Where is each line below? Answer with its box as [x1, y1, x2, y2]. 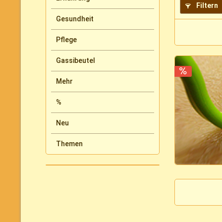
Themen [56, 139, 83, 148]
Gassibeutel [56, 56, 95, 64]
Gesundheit [56, 14, 94, 23]
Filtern [195, 1, 218, 9]
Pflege [56, 35, 77, 44]
